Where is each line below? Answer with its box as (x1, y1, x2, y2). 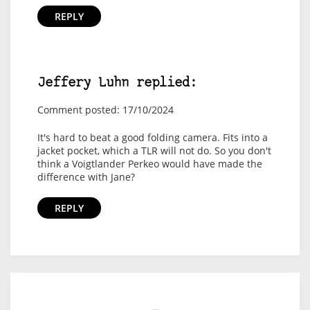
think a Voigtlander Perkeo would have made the (37, 157, 262, 171)
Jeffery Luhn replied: (37, 77, 197, 91)
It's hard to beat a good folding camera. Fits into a (37, 131, 268, 145)
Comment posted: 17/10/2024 (37, 103, 174, 117)
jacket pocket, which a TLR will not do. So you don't (37, 144, 271, 158)
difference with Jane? (37, 170, 135, 184)
